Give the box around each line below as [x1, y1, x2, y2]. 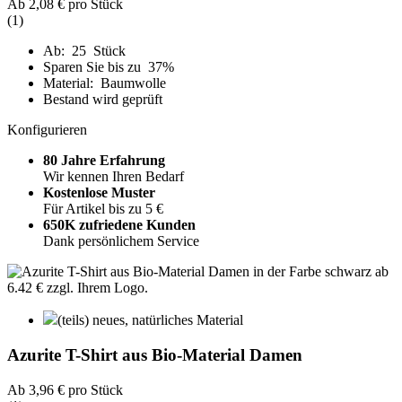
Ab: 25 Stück [43, 43, 126, 59]
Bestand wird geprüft [43, 92, 162, 108]
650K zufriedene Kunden [43, 217, 196, 233]
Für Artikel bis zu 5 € [43, 201, 163, 217]
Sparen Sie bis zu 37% [43, 59, 178, 75]
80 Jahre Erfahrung [43, 153, 165, 169]
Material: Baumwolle [43, 75, 166, 92]
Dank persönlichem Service [43, 233, 199, 249]
